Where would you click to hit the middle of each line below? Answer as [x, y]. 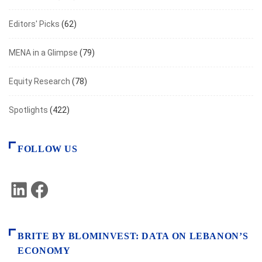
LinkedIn [44, 187]
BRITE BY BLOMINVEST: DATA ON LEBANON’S [133, 236]
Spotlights [28, 110]
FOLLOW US [48, 149]
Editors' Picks [34, 24]
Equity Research [39, 81]
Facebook [67, 187]
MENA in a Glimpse [43, 52]
